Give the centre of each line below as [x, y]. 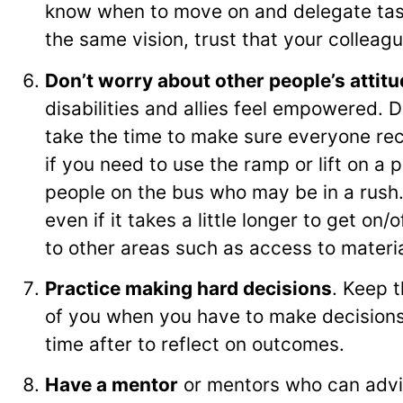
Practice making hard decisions [188, 288]
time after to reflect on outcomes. [195, 344]
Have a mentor [112, 385]
